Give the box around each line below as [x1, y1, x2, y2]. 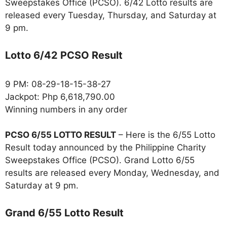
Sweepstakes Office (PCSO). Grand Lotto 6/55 [5, 155, 195, 166]
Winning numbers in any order [5, 104, 127, 115]
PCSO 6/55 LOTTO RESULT [5, 130, 116, 140]
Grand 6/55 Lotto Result [5, 206, 124, 219]
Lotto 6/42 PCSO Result [5, 49, 123, 61]
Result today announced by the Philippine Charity [5, 142, 206, 153]
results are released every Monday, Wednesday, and [5, 168, 219, 178]
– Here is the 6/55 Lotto [116, 130, 215, 140]
